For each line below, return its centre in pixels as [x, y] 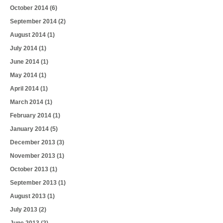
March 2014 [27, 102]
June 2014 [25, 62]
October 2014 [30, 8]
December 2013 [33, 143]
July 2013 [24, 210]
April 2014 [25, 89]
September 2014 [34, 22]
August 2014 [29, 35]
